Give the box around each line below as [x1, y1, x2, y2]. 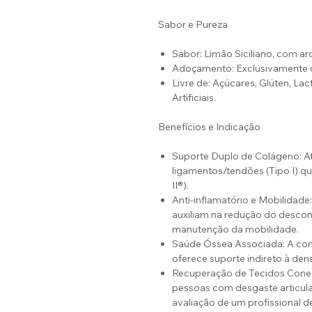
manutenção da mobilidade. [172, 223, 299, 236]
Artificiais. [172, 91, 216, 104]
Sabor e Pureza [158, 18, 228, 31]
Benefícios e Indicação [158, 120, 260, 134]
